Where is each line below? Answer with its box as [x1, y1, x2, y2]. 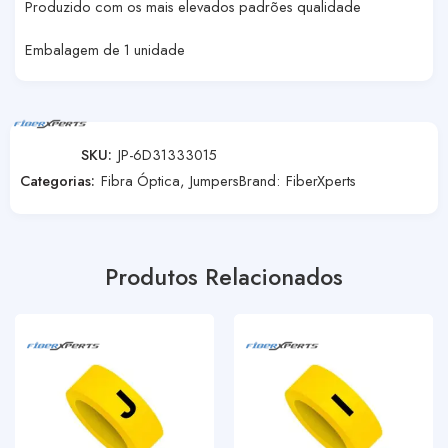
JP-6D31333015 [118, 143, 217, 165]
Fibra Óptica [101, 169, 180, 191]
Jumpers [190, 169, 239, 191]
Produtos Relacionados [105, 259, 343, 294]
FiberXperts [286, 169, 356, 191]
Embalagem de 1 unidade [25, 38, 185, 60]
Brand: [239, 169, 284, 191]
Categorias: [20, 169, 95, 191]
